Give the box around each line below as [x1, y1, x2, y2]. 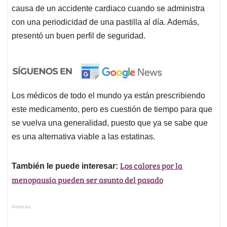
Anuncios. [12, 204, 32, 210]
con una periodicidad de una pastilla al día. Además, [12, 18, 199, 27]
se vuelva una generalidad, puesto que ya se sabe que [12, 119, 208, 128]
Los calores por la [120, 160, 182, 171]
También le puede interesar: [12, 162, 118, 171]
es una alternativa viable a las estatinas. [12, 132, 155, 141]
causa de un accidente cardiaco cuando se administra [12, 4, 205, 13]
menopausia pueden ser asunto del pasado [12, 174, 163, 185]
